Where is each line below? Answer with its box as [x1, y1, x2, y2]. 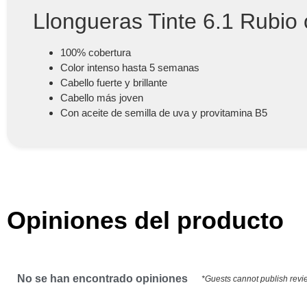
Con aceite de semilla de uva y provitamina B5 [60, 107, 267, 119]
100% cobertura [60, 47, 131, 59]
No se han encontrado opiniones [17, 273, 188, 285]
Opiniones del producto [7, 206, 284, 235]
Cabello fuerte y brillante [60, 77, 167, 89]
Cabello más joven [60, 92, 143, 104]
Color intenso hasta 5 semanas [60, 62, 199, 74]
